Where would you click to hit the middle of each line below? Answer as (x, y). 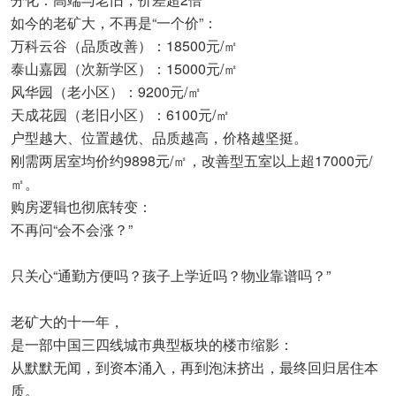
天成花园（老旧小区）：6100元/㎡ (120, 114)
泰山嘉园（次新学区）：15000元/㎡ (124, 68)
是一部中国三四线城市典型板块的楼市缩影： (152, 344)
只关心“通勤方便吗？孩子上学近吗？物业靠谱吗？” (171, 275)
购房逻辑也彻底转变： (81, 206)
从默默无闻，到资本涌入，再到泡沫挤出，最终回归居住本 (194, 367)
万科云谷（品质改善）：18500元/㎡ (124, 45)
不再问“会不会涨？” (72, 229)
